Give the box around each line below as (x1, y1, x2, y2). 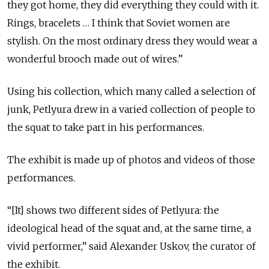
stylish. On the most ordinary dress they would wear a (7, 35, 257, 47)
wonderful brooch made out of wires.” (7, 53, 183, 65)
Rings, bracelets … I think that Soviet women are (7, 17, 230, 29)
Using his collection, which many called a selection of (7, 85, 256, 98)
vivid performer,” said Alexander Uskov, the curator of (7, 240, 256, 253)
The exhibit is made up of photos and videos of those (7, 154, 255, 166)
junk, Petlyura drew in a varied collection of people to (7, 103, 255, 116)
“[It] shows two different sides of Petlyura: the (7, 204, 219, 217)
